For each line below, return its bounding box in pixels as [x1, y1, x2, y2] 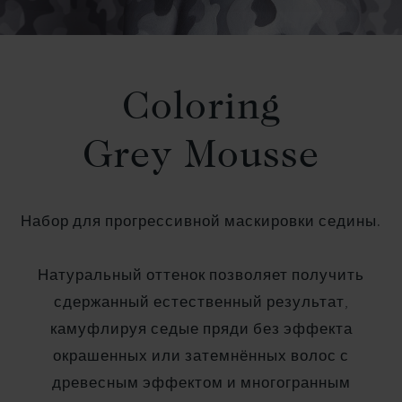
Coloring [122, 88, 280, 128]
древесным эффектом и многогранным [51, 372, 351, 393]
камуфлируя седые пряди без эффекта [49, 319, 353, 339]
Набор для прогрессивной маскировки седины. [21, 211, 381, 232]
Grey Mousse [83, 136, 319, 177]
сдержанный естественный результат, [53, 292, 349, 312]
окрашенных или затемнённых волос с [53, 345, 349, 366]
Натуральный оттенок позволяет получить [38, 265, 364, 285]
